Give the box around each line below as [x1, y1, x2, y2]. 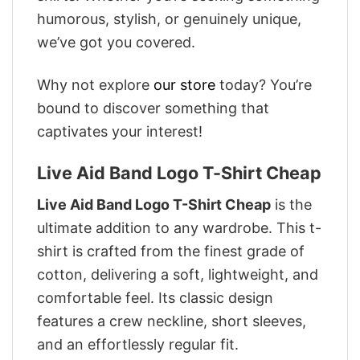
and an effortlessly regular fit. [37, 335, 239, 353]
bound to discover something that [37, 99, 269, 117]
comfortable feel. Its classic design [37, 288, 273, 306]
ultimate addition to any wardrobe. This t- [37, 219, 321, 236]
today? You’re [215, 76, 312, 93]
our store [153, 76, 215, 93]
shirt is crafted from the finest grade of [37, 242, 305, 260]
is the [271, 195, 312, 213]
